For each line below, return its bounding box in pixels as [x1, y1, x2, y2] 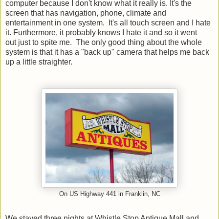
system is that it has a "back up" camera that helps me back [5, 47, 209, 56]
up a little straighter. [5, 57, 74, 66]
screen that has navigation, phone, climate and [5, 8, 166, 17]
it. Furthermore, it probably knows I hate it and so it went [5, 28, 197, 37]
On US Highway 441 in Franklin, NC [59, 190, 160, 197]
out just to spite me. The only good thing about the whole [5, 38, 202, 46]
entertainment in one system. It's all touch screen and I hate [5, 18, 211, 27]
